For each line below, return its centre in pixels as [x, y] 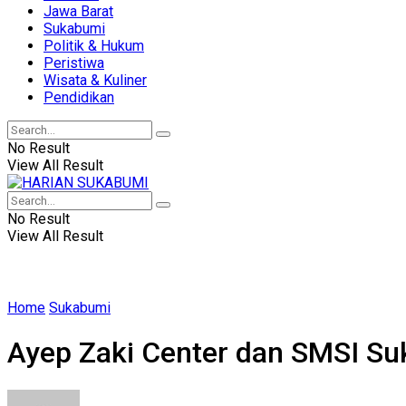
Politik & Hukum [94, 46]
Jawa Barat [78, 11]
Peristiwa [74, 63]
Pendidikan [79, 97]
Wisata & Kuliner [95, 80]
